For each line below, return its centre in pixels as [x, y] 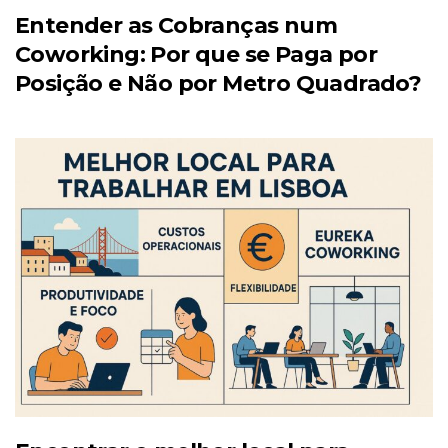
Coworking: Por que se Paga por [196, 54]
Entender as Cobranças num [176, 25]
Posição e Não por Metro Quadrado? [218, 83]
